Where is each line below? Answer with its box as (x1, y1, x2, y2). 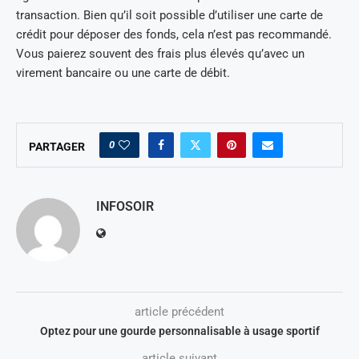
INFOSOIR (96, 199, 154, 214)
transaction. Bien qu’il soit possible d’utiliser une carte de (16, 8, 323, 22)
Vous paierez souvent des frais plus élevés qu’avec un (16, 46, 305, 61)
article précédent (135, 305, 224, 319)
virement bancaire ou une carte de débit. (16, 66, 233, 80)
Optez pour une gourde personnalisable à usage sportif (39, 325, 320, 337)
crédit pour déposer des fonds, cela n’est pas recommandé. (16, 27, 332, 42)
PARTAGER (29, 140, 85, 153)
